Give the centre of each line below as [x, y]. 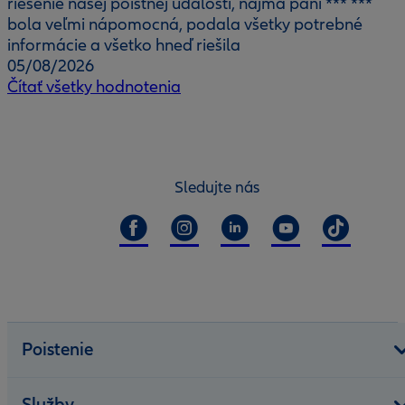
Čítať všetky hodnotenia [94, 87]
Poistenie [57, 349]
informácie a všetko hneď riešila [124, 45]
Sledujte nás [217, 187]
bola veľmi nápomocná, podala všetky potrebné [185, 24]
